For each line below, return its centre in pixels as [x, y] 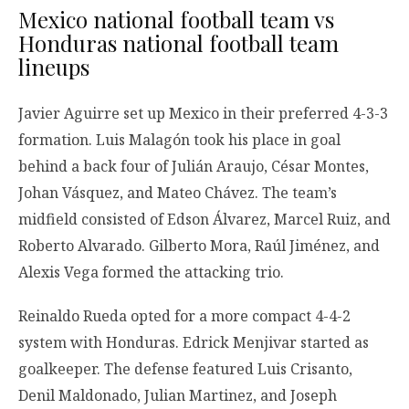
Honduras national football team [178, 43]
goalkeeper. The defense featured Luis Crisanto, [185, 368]
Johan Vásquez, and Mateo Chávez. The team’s [178, 193]
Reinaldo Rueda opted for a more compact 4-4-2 [184, 315]
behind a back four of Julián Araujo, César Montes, [194, 167]
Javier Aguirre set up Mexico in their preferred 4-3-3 [203, 114]
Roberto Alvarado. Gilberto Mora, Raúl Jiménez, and [199, 246]
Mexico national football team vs [176, 20]
